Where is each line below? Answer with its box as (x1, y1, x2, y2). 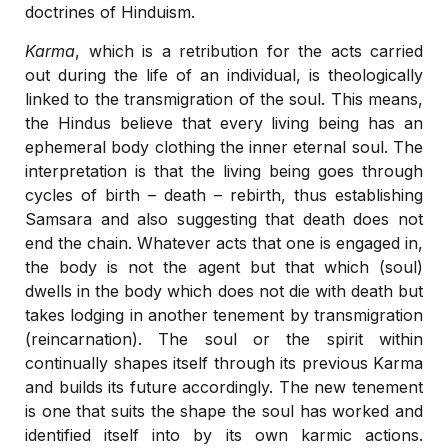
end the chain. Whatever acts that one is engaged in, (25, 232, 423, 253)
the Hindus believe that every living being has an (25, 112, 423, 133)
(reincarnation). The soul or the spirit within (25, 328, 423, 349)
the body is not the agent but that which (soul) (25, 256, 423, 277)
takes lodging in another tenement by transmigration (25, 304, 423, 325)
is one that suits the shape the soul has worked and (25, 400, 423, 421)
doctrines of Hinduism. (25, 2, 195, 23)
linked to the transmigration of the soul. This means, (25, 88, 423, 109)
